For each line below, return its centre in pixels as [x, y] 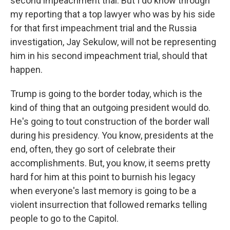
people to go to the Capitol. [64, 219]
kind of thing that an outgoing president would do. [110, 108]
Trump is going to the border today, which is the [106, 94]
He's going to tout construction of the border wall [110, 122]
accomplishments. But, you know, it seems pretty [110, 163]
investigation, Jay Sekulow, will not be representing [113, 42]
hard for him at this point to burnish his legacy [103, 177]
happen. [26, 70]
